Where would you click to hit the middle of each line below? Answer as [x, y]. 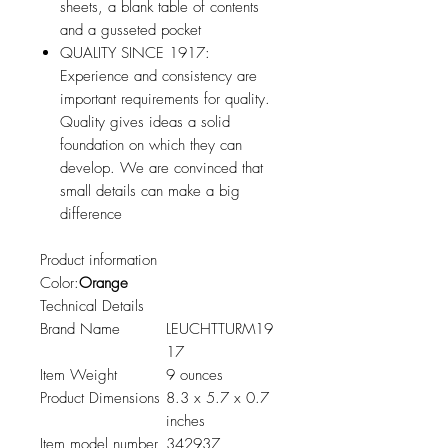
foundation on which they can [151, 145]
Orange [103, 283]
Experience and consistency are [158, 76]
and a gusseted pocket [130, 30]
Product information [98, 260]
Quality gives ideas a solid [145, 122]
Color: [59, 283]
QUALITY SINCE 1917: [135, 53]
